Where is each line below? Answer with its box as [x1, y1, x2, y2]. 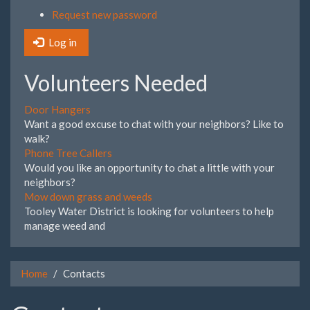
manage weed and [24, 219, 105, 232]
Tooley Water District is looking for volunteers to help [24, 204, 274, 217]
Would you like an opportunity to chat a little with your [24, 161, 275, 174]
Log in [48, 36, 77, 48]
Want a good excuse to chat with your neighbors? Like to [24, 117, 284, 130]
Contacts [63, 266, 105, 280]
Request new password [52, 8, 157, 21]
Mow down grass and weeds [24, 190, 152, 203]
